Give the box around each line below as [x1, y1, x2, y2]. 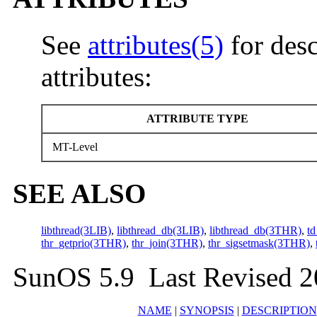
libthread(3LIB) [41, 224, 111, 236]
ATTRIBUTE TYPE [143, 113, 248, 125]
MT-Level [50, 141, 98, 154]
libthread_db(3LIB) [117, 224, 204, 236]
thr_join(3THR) [132, 237, 202, 249]
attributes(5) [88, 30, 224, 61]
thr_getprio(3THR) [41, 237, 126, 249]
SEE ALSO [13, 178, 146, 209]
